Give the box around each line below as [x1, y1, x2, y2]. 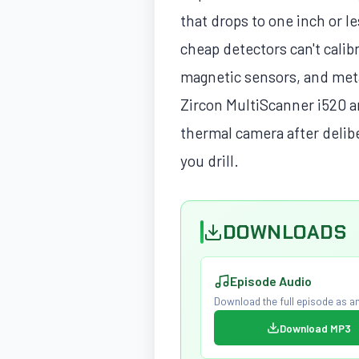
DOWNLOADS [223, 219, 347, 244]
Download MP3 [279, 321, 351, 335]
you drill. [180, 151, 239, 171]
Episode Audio [230, 273, 312, 289]
